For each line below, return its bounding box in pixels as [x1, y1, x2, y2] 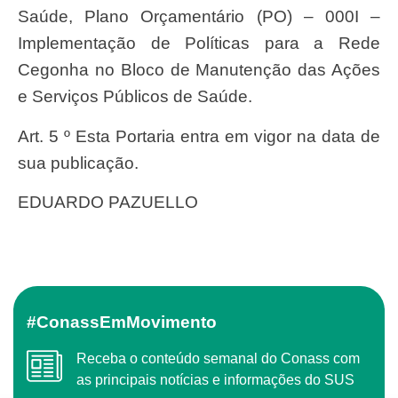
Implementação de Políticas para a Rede [18, 34, 380, 53]
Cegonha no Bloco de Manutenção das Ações [18, 60, 380, 80]
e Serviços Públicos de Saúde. [18, 87, 252, 107]
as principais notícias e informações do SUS [76, 371, 354, 387]
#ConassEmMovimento [49, 312, 217, 331]
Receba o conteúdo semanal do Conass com [76, 350, 87, 366]
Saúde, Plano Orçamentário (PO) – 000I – [18, 7, 380, 27]
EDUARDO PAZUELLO [29, 193, 198, 212]
